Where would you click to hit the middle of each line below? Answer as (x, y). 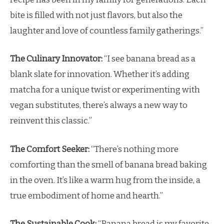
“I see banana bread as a (149, 59)
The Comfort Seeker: (50, 149)
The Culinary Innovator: (56, 59)
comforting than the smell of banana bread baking (108, 164)
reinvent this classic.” (51, 121)
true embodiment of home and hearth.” (86, 195)
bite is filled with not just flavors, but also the (96, 15)
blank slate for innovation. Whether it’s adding (100, 74)
